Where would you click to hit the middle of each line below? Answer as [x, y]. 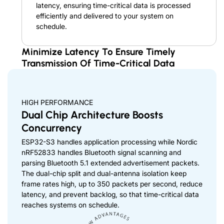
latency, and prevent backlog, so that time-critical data [110, 194]
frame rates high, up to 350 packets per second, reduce [112, 183]
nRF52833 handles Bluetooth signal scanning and [101, 152]
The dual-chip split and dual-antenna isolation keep [104, 173]
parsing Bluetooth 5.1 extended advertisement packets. [110, 162]
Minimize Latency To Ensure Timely [98, 51]
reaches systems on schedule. [70, 204]
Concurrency [52, 127]
